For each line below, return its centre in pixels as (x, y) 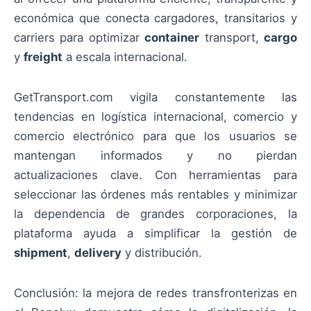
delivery (98, 253)
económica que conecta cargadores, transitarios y (155, 18)
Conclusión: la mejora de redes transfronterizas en (155, 293)
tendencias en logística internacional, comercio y (155, 117)
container (172, 37)
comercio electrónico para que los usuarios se (155, 136)
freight (43, 57)
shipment (41, 253)
